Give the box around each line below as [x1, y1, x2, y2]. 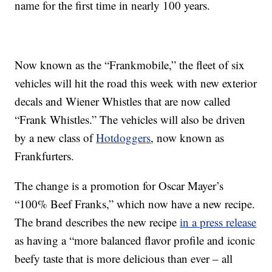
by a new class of [15, 129, 97, 145]
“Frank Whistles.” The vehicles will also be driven [15, 111, 246, 127]
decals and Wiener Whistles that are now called [15, 93, 231, 109]
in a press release [180, 214, 257, 229]
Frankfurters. [15, 148, 75, 163]
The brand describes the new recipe [15, 214, 180, 229]
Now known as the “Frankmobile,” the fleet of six [15, 56, 245, 72]
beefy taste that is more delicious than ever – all [15, 250, 233, 266]
